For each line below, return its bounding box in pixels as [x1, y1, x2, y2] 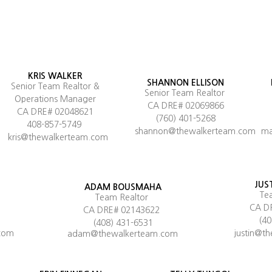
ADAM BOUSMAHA [84, 182, 161, 191]
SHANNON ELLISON [147, 78, 225, 87]
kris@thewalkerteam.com [8, 133, 109, 142]
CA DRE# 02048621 [17, 107, 94, 117]
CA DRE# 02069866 [147, 101, 224, 110]
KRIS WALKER [28, 72, 83, 81]
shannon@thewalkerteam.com [134, 126, 256, 135]
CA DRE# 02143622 [83, 205, 163, 214]
